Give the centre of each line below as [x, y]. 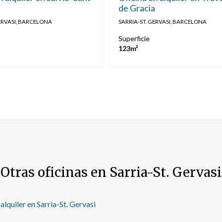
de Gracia [137, 8]
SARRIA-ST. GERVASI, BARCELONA [163, 22]
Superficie [134, 39]
